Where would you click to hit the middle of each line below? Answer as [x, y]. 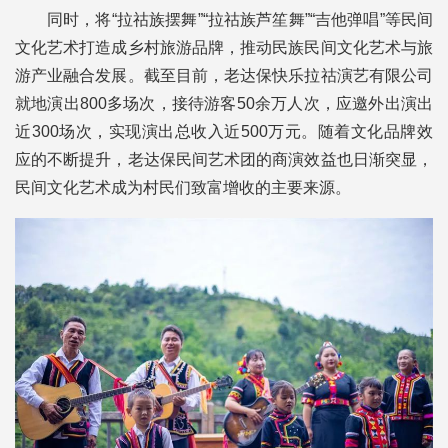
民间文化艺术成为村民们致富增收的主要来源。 [183, 187]
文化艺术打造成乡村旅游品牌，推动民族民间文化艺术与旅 [224, 47]
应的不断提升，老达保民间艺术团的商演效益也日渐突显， [224, 159]
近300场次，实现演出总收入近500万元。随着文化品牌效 [224, 131]
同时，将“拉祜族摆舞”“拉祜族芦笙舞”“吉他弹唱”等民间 [240, 19]
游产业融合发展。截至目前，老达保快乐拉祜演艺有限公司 [224, 75]
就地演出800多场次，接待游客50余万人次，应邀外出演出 [224, 103]
